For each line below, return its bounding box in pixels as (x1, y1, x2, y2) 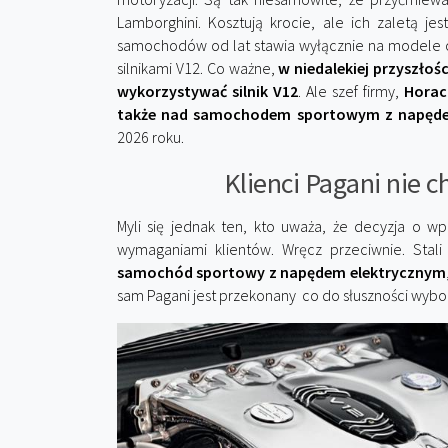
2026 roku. (117, 127, 184, 147)
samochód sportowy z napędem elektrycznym (117, 262, 446, 282)
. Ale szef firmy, (298, 81, 405, 101)
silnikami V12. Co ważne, (117, 58, 279, 78)
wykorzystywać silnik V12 (117, 81, 299, 101)
